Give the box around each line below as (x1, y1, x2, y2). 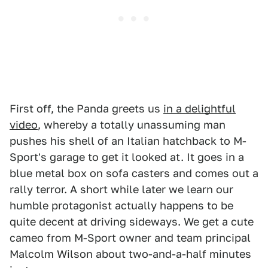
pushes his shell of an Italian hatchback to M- (10, 134, 246, 147)
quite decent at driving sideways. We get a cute (10, 215, 254, 228)
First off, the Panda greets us (10, 102, 163, 115)
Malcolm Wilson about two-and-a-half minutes (10, 247, 251, 260)
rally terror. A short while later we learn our (10, 182, 233, 196)
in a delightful (163, 102, 236, 115)
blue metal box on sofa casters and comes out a (10, 166, 258, 179)
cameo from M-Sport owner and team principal (10, 231, 251, 244)
